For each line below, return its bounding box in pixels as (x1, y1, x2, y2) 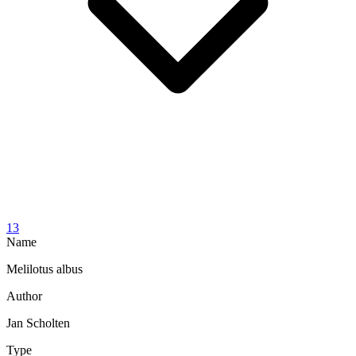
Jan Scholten (6, 315, 70, 330)
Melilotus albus (6, 261, 83, 276)
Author (6, 288, 42, 303)
